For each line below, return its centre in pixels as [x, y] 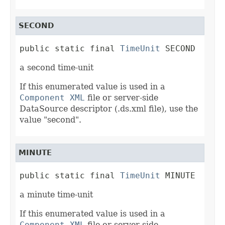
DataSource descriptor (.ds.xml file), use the [109, 109]
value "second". [50, 120]
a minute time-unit [56, 195]
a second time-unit [57, 68]
